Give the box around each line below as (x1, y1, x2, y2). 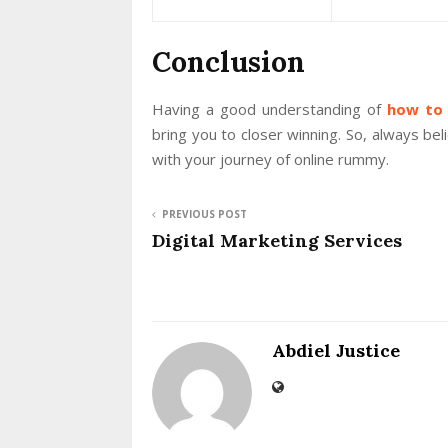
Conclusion (152, 43, 305, 80)
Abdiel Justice (272, 338, 400, 362)
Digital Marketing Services (152, 228, 402, 252)
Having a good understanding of (152, 98, 387, 119)
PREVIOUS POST (162, 206, 247, 221)
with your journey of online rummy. (152, 148, 389, 169)
